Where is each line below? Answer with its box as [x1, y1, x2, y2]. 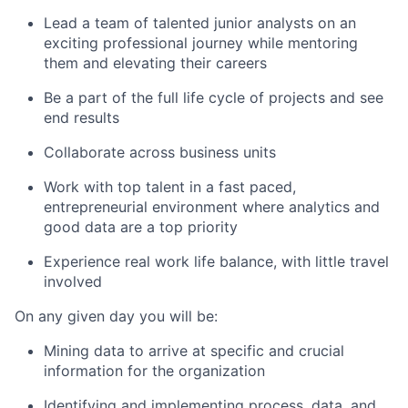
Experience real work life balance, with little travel [44, 252, 389, 270]
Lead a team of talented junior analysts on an [44, 14, 356, 32]
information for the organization [44, 362, 265, 380]
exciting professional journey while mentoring [44, 34, 358, 52]
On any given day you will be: [15, 307, 218, 325]
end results [44, 108, 119, 127]
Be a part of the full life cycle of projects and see [44, 88, 383, 107]
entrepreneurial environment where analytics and [44, 198, 380, 216]
